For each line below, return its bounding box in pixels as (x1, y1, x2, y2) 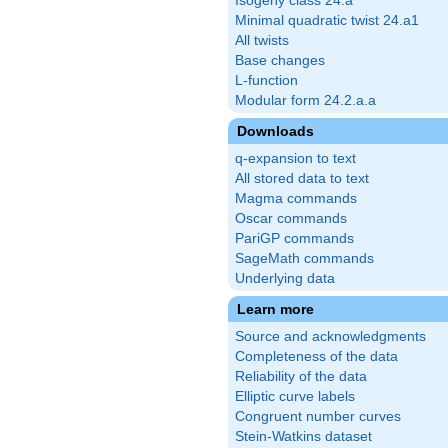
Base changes (235, 53, 325, 68)
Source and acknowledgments (235, 329, 426, 344)
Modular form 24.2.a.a (235, 93, 376, 108)
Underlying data (235, 271, 335, 286)
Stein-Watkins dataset (235, 429, 372, 444)
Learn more (237, 301, 314, 317)
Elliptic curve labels (235, 389, 355, 404)
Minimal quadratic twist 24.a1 (235, 13, 419, 28)
